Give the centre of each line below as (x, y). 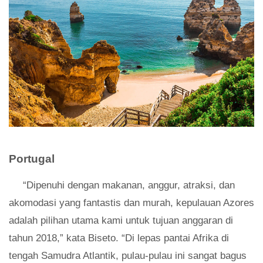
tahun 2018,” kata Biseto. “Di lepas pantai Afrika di (119, 238)
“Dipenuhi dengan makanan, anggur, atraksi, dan (129, 186)
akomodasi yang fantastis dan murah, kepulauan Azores (131, 203)
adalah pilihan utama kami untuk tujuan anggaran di (121, 221)
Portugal (32, 159)
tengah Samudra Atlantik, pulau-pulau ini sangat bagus (128, 256)
